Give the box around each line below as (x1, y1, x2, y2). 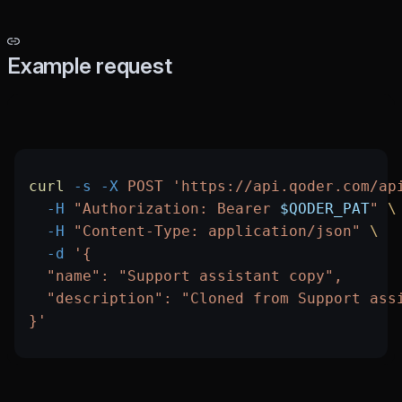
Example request (7, 53, 172, 80)
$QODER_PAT (280, 200, 370, 218)
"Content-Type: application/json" (65, 223, 361, 240)
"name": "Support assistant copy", (29, 267, 343, 285)
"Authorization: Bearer (65, 200, 280, 218)
